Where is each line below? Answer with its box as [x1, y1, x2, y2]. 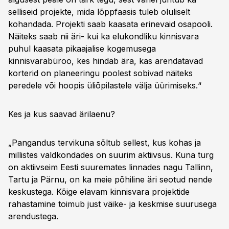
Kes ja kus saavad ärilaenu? [8, 109, 115, 119]
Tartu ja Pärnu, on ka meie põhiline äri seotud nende [8, 174, 212, 185]
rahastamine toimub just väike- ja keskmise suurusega [8, 199, 217, 209]
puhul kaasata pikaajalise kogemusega [8, 43, 156, 54]
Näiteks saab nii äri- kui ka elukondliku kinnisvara [8, 31, 199, 41]
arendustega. [8, 211, 58, 221]
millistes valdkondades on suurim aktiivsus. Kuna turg [8, 150, 214, 160]
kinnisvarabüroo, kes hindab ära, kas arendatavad [8, 56, 203, 66]
